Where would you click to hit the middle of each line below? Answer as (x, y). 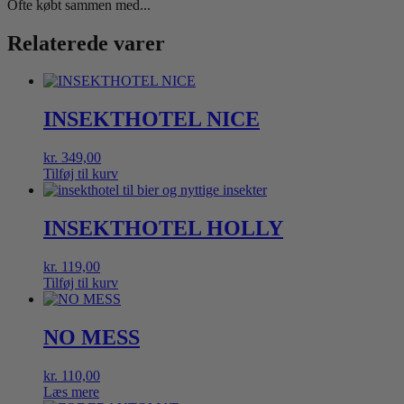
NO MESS (92, 338)
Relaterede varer (86, 43)
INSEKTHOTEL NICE (151, 119)
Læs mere (71, 391)
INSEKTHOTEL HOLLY (163, 229)
